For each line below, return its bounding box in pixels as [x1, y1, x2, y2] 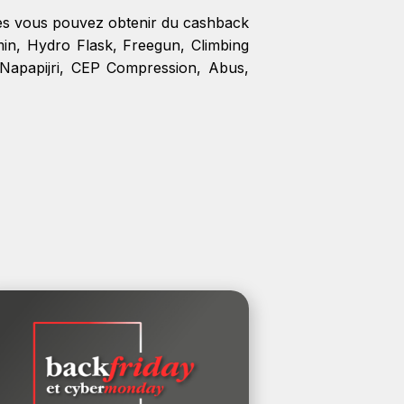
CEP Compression [70, 59, 197, 77]
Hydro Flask [26, 36, 113, 54]
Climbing [191, 36, 249, 54]
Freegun [123, 36, 181, 54]
